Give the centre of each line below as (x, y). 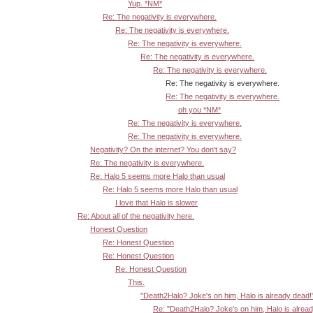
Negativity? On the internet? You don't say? (163, 149)
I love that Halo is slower (156, 202)
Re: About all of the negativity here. (136, 216)
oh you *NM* (199, 109)
